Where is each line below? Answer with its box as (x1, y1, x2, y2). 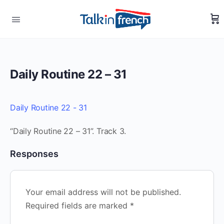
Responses (10, 148, 58, 159)
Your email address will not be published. (25, 187, 181, 197)
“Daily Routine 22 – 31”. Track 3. (10, 126, 126, 136)
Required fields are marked (25, 200, 130, 210)
